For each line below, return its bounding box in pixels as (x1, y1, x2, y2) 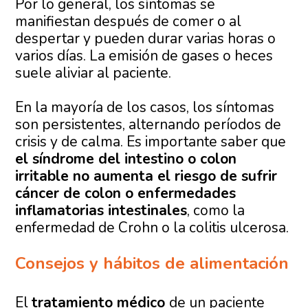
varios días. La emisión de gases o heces (15, 46, 274, 66)
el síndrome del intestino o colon (15, 149, 237, 169)
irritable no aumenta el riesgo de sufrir (15, 166, 278, 186)
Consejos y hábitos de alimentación (15, 252, 289, 275)
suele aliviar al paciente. (15, 63, 172, 83)
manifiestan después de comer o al (15, 12, 242, 32)
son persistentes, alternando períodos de (15, 115, 282, 135)
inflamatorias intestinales (15, 201, 188, 221)
